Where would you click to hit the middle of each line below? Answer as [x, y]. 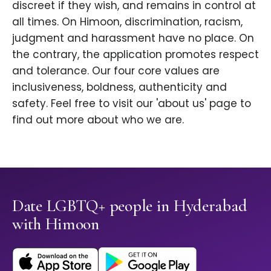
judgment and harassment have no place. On [133, 38]
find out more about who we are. [98, 120]
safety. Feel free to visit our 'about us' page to [132, 104]
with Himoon [56, 224]
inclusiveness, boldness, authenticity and [119, 87]
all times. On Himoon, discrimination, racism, [127, 22]
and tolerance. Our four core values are [116, 71]
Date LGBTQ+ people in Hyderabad [130, 206]
